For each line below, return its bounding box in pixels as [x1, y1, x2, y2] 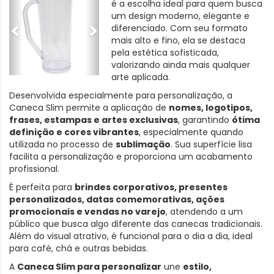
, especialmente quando [139, 126, 243, 138]
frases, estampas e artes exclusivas [9, 114, 178, 126]
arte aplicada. [111, 71, 171, 83]
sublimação [116, 138, 171, 150]
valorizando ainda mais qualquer [111, 59, 251, 71]
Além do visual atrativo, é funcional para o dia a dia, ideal [9, 230, 253, 242]
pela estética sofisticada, [111, 46, 220, 59]
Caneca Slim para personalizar [17, 261, 161, 273]
